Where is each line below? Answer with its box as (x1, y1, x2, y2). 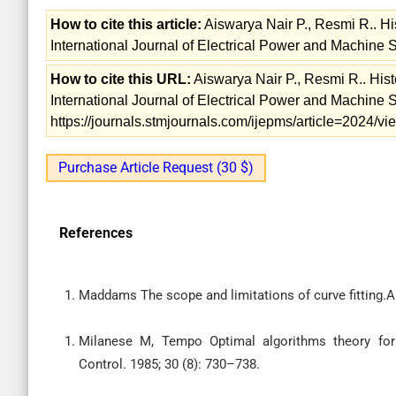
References (59, 225, 133, 241)
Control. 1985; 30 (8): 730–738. (79, 356, 260, 372)
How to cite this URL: (50, 72, 191, 87)
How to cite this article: (50, 17, 202, 32)
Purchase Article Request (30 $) (58, 159, 254, 176)
